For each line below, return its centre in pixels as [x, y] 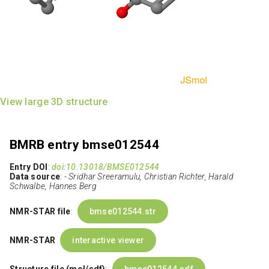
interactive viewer [108, 240]
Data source [35, 177]
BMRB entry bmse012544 [84, 144]
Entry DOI [29, 167]
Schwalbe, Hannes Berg [53, 186]
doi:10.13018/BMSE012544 [106, 167]
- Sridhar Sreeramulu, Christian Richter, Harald [149, 177]
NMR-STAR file [40, 212]
